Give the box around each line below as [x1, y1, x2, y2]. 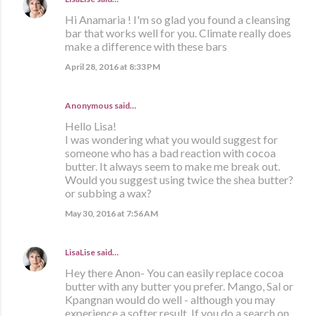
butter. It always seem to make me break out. [65, 159, 280, 173]
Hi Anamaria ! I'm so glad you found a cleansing [65, 12, 291, 26]
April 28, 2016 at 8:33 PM [65, 61, 160, 72]
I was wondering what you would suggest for [65, 132, 278, 146]
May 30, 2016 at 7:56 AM [65, 207, 158, 219]
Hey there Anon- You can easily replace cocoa [65, 265, 284, 279]
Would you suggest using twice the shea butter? [65, 172, 293, 186]
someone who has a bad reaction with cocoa [65, 145, 276, 159]
